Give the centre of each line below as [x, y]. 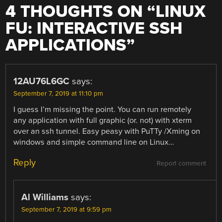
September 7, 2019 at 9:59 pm [67, 210]
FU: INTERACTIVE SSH [94, 29]
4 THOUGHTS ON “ [81, 12]
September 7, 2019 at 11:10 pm [58, 94]
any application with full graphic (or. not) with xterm [103, 121]
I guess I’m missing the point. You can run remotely [103, 110]
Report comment [181, 164]
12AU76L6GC [42, 82]
